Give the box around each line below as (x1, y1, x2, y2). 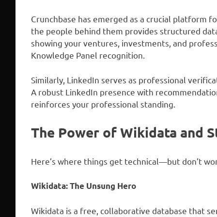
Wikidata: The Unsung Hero (31, 181, 136, 191)
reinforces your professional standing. (31, 98, 175, 109)
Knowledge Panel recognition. (31, 50, 145, 61)
